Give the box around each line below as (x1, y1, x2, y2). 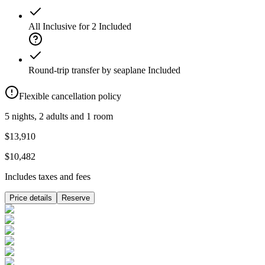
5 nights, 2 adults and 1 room (5, 111, 113, 122)
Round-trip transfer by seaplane (28, 65, 146, 76)
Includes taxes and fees (5, 172, 91, 182)
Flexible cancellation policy (19, 91, 121, 102)
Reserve (62, 193, 90, 203)
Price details (9, 193, 52, 203)
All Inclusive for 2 (28, 21, 96, 32)
